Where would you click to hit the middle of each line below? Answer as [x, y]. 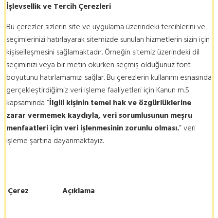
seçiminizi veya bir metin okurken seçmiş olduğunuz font [99, 65]
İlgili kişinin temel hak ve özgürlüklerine [120, 103]
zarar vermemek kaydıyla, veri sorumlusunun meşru [99, 116]
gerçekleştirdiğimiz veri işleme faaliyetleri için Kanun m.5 [98, 90]
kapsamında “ [28, 103]
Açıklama [79, 191]
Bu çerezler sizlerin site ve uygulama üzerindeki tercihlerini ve [106, 27]
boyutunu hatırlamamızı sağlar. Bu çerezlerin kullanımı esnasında [109, 78]
